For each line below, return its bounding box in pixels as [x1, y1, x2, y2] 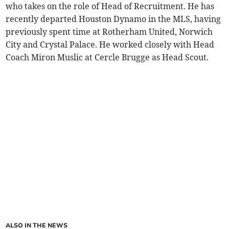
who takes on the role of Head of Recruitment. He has [6, 1, 215, 12]
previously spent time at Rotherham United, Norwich [6, 27, 213, 37]
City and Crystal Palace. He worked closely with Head [6, 39, 215, 50]
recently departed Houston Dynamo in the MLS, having [6, 14, 221, 25]
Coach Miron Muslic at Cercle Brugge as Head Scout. [6, 52, 209, 63]
